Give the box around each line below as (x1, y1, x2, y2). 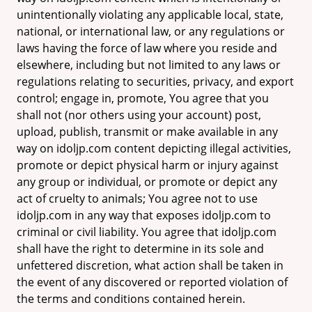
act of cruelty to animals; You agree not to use (17, 191, 258, 206)
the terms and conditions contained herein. (17, 291, 245, 306)
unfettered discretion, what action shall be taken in (17, 258, 283, 273)
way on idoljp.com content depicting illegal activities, (17, 141, 291, 156)
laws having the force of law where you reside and (17, 40, 277, 56)
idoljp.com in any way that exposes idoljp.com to (17, 208, 271, 223)
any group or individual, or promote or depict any (17, 174, 277, 189)
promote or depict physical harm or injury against (17, 157, 279, 173)
